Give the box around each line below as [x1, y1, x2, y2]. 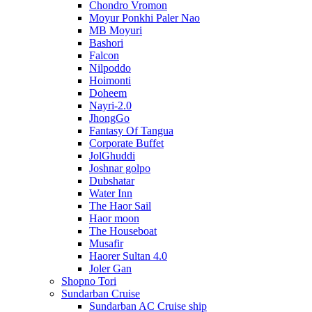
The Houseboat [89, 225, 157, 237]
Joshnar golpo [89, 162, 150, 174]
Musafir [89, 237, 123, 249]
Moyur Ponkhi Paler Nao [89, 12, 200, 24]
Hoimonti [89, 75, 131, 86]
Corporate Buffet [89, 137, 164, 149]
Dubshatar [89, 175, 134, 187]
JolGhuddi [89, 150, 135, 162]
